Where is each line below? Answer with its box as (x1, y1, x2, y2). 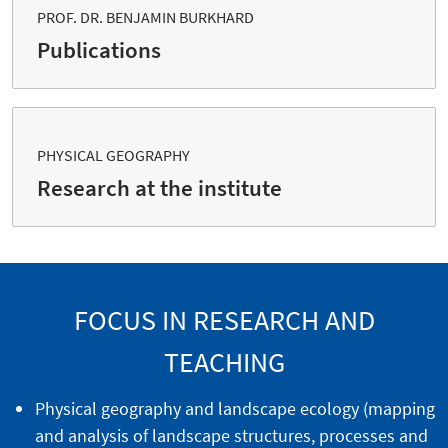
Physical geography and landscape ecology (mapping (34, 397, 435, 421)
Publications (37, 36, 161, 65)
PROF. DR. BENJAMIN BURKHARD (37, 7, 254, 28)
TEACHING (163, 344, 285, 381)
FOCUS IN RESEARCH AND (73, 302, 375, 339)
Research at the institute (37, 174, 282, 203)
